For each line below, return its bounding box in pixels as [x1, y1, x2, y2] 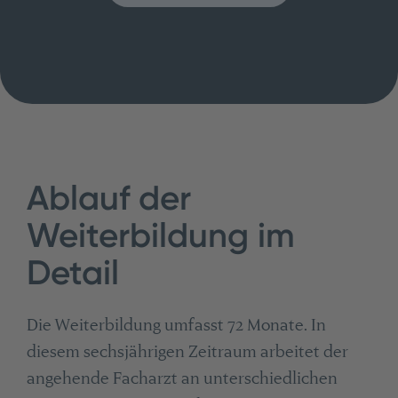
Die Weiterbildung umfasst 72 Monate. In [26, 314, 326, 334]
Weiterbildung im [26, 215, 295, 257]
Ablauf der [26, 178, 191, 219]
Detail [26, 252, 119, 294]
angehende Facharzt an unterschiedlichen [26, 368, 338, 387]
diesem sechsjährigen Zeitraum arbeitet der [26, 341, 348, 361]
